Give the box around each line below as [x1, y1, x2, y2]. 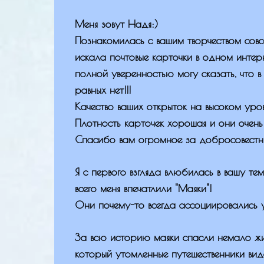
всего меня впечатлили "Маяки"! [75, 181, 212, 194]
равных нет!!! [75, 83, 131, 96]
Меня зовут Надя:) [75, 17, 158, 30]
